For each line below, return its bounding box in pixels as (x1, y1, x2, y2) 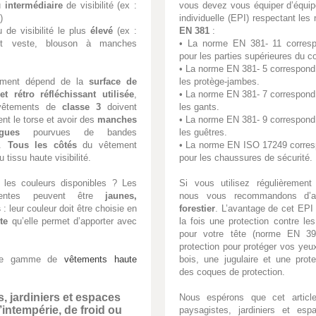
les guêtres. (179, 127, 227, 138)
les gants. (179, 102, 219, 112)
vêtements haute (64, 253, 138, 265)
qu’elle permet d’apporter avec (8, 215, 138, 226)
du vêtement (76, 139, 138, 150)
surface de (89, 75, 137, 87)
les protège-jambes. (179, 76, 260, 87)
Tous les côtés (7, 139, 77, 150)
